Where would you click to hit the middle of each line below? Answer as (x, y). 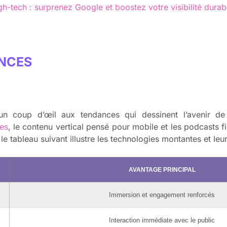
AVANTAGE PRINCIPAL (162, 170)
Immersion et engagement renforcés (162, 195)
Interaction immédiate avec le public (162, 220)
